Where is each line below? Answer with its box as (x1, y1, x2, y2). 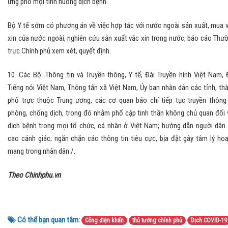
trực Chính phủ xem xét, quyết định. (8, 46, 111, 56)
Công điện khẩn (85, 217, 124, 224)
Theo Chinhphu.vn (8, 170, 61, 180)
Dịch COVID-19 (191, 217, 227, 224)
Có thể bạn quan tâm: (16, 215, 80, 225)
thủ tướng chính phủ (132, 217, 182, 224)
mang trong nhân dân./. (8, 147, 75, 156)
